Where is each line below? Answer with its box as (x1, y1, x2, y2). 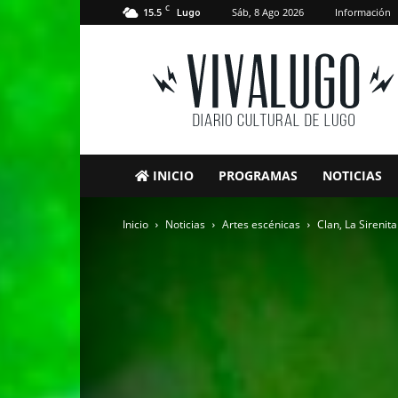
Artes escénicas (222, 217, 300, 232)
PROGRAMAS (219, 167, 298, 184)
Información (335, 5, 391, 19)
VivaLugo (168, 50, 220, 67)
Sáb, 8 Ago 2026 (232, 5, 304, 19)
